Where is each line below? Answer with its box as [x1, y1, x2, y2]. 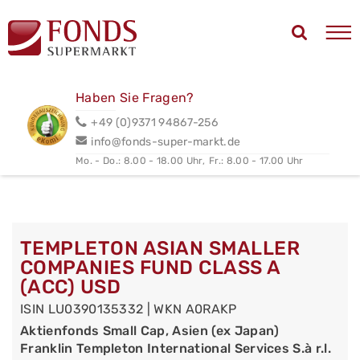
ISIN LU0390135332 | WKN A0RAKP [20, 301, 237, 317]
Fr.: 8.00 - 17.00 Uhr [209, 154, 304, 166]
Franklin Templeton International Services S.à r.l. [20, 341, 331, 356]
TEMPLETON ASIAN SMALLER [20, 237, 301, 260]
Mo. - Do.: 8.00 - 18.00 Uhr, [76, 154, 206, 166]
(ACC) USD [20, 276, 121, 298]
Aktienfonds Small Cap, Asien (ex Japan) [20, 323, 280, 338]
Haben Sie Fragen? [76, 89, 194, 105]
